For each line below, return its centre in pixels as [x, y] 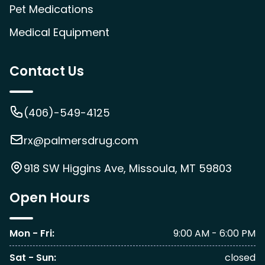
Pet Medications [51, 9]
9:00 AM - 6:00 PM [214, 233]
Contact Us [47, 71]
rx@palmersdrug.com [81, 140]
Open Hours [50, 198]
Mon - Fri [31, 233]
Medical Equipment [59, 32]
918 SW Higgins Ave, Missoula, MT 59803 [128, 168]
